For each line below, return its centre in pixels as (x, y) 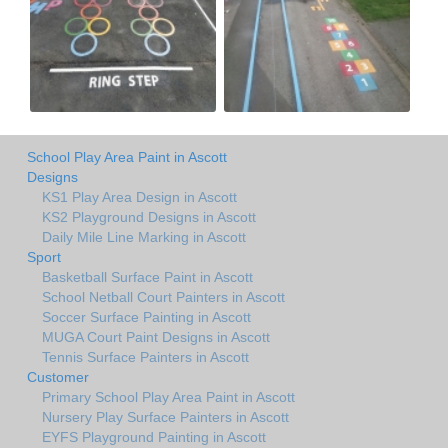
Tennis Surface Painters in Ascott (145, 356)
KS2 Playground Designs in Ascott (149, 216)
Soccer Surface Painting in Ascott (146, 316)
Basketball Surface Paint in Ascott (147, 276)
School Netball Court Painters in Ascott (163, 296)
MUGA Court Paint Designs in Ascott (156, 336)
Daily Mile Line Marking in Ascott (144, 236)
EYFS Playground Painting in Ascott (154, 436)
